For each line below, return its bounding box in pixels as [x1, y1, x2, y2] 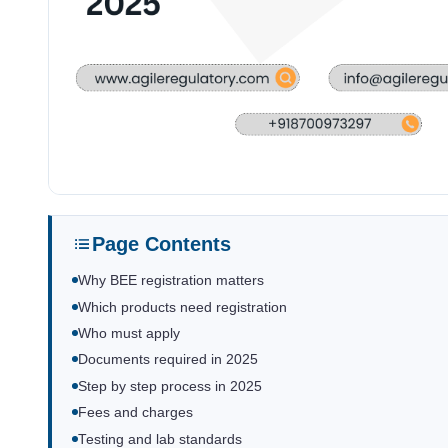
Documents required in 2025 [78, 352, 258, 368]
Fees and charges [78, 405, 193, 421]
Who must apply [78, 326, 180, 342]
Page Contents [92, 233, 231, 256]
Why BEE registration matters [78, 273, 264, 289]
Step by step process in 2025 [78, 378, 262, 394]
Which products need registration [78, 299, 287, 315]
